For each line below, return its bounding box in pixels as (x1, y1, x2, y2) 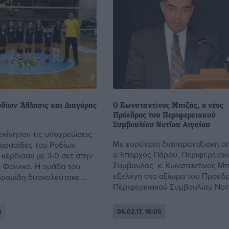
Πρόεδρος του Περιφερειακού (113, 111, 216, 120)
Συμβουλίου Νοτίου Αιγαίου (113, 121, 211, 129)
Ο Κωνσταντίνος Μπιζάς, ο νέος (113, 101, 224, 110)
